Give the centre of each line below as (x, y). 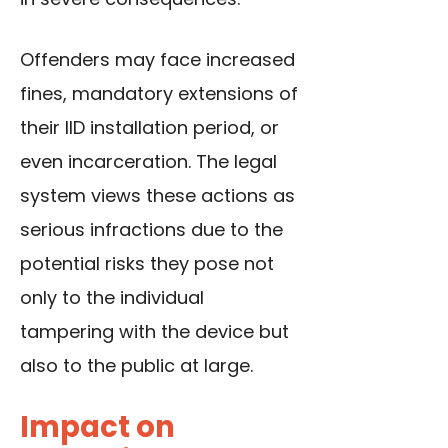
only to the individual (112, 298)
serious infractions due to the (151, 230)
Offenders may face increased (157, 60)
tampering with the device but (154, 332)
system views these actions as (157, 196)
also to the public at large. (136, 366)
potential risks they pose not (147, 264)
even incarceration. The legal (148, 162)
